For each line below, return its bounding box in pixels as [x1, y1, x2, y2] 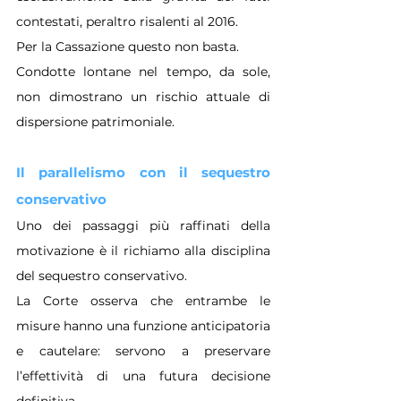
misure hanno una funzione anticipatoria [16, 317, 270, 334]
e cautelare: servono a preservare [16, 342, 270, 359]
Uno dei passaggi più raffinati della [16, 217, 270, 234]
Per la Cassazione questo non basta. [16, 38, 239, 55]
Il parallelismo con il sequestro [16, 163, 270, 181]
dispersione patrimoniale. [16, 113, 175, 130]
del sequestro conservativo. [16, 267, 187, 284]
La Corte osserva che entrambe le [16, 292, 270, 309]
